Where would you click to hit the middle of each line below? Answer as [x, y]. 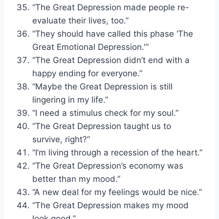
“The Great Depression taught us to [102, 126]
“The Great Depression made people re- [111, 7]
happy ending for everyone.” [87, 73]
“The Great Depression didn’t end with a [111, 60]
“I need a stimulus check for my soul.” [105, 113]
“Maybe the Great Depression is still [102, 86]
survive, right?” [61, 139]
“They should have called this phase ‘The [113, 33]
